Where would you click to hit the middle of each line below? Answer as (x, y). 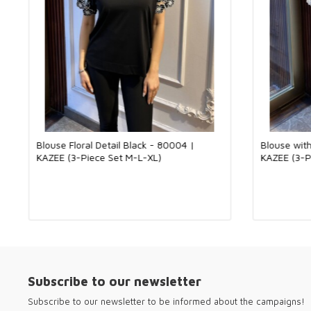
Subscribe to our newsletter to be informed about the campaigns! (166, 301)
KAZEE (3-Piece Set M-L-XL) (99, 157)
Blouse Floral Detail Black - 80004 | (115, 144)
